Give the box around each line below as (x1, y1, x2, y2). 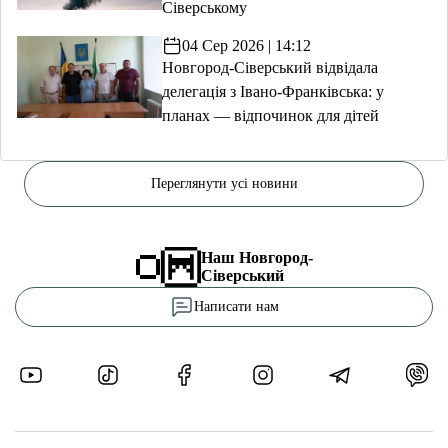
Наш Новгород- (200, 249, 313, 266)
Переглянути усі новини (150, 176, 298, 191)
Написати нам (193, 299, 279, 314)
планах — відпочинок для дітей (161, 107, 379, 124)
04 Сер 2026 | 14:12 (181, 37, 311, 54)
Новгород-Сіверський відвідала (161, 59, 378, 76)
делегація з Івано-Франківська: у (161, 83, 384, 100)
